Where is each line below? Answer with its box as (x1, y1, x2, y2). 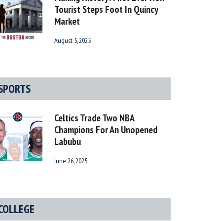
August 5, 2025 (54, 36, 91, 45)
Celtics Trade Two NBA (54, 111, 134, 125)
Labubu (54, 135, 81, 148)
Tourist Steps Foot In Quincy (54, 3, 158, 16)
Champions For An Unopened (54, 123, 157, 137)
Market (54, 15, 80, 28)
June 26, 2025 (54, 156, 87, 166)
